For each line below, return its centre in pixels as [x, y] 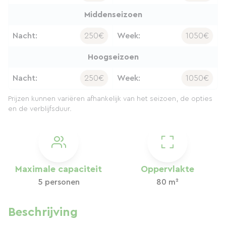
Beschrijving [43, 212]
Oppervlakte [167, 169]
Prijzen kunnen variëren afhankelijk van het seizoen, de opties [110, 99]
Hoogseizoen [113, 57]
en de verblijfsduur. [40, 109]
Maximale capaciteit [59, 169]
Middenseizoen [113, 15]
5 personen [59, 182]
